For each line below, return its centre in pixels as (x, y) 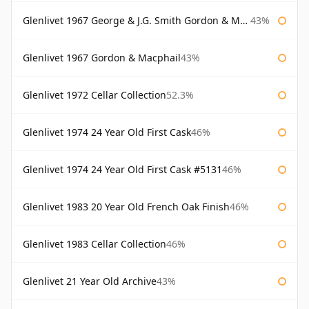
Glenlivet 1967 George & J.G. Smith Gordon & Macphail (131, 21)
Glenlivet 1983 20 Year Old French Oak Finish (126, 207)
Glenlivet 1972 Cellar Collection (94, 95)
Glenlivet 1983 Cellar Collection (94, 244)
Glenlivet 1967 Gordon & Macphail (102, 58)
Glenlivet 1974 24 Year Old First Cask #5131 (122, 170)
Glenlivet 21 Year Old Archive (90, 281)
